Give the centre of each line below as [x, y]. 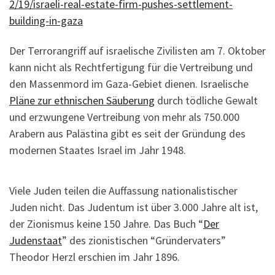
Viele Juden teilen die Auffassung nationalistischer [123, 190]
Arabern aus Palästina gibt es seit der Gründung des [127, 134]
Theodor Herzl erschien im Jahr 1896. [95, 257]
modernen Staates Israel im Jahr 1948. [98, 150]
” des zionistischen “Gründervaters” [144, 240]
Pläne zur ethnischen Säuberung [82, 101]
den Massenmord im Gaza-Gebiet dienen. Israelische [129, 84]
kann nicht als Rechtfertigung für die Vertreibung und [131, 68]
